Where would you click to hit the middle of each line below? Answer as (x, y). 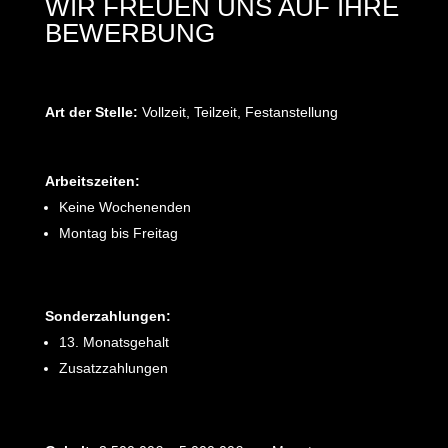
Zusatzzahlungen (113, 367)
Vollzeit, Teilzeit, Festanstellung (237, 111)
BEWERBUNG (129, 32)
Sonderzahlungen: (107, 315)
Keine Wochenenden (124, 206)
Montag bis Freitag (118, 232)
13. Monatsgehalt (113, 341)
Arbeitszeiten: (92, 180)
